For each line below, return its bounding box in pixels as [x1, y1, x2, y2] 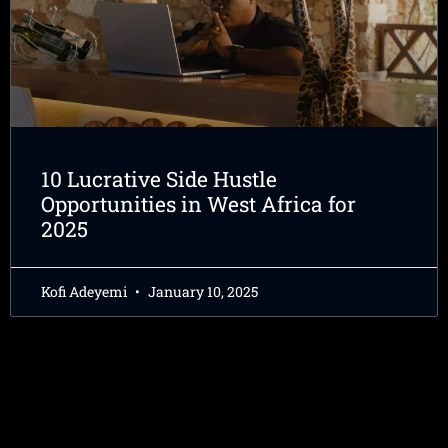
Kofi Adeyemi [41, 282, 130, 302]
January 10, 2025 [145, 282, 258, 302]
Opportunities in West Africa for [41, 190, 356, 219]
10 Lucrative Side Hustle [41, 165, 277, 194]
